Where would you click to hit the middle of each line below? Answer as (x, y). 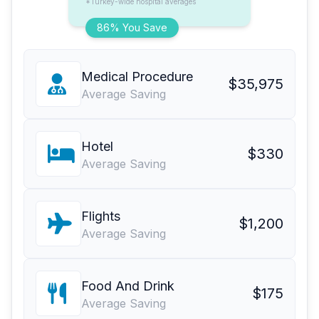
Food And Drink (128, 286)
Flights (101, 216)
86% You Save (132, 28)
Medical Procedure (137, 77)
